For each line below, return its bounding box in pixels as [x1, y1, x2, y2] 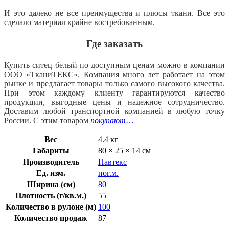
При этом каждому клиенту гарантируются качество [4, 88, 225, 97]
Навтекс [98, 157, 127, 166]
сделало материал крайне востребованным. [4, 17, 155, 27]
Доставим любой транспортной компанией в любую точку [4, 106, 225, 116]
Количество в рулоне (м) [6, 202, 96, 211]
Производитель [22, 157, 79, 166]
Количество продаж [14, 213, 87, 222]
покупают [90, 116, 126, 125]
